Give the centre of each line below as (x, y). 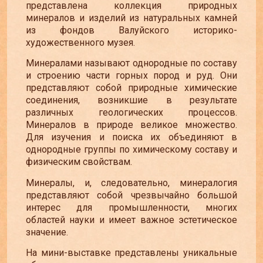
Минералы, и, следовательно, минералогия (131, 183)
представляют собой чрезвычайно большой (131, 195)
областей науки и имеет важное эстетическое (131, 220)
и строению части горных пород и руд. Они (131, 76)
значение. (47, 232)
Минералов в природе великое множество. (131, 125)
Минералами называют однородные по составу (131, 63)
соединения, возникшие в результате (131, 100)
